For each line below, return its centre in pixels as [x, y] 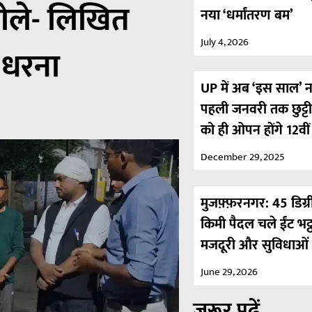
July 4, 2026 [225, 42]
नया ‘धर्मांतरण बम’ [247, 15]
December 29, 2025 [243, 157]
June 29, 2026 [229, 272]
